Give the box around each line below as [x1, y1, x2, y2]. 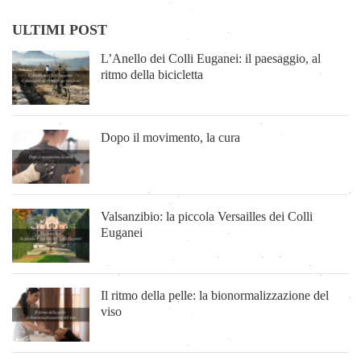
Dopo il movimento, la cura [101, 130, 240, 144]
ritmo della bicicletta [101, 67, 203, 81]
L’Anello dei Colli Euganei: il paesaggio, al [101, 51, 321, 65]
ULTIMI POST [12, 21, 107, 38]
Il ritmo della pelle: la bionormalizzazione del [101, 288, 329, 303]
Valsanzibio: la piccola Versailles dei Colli [101, 210, 313, 224]
